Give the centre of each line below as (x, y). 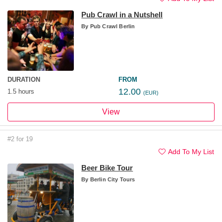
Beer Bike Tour (107, 167)
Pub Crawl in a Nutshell (122, 14)
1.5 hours (21, 91)
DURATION (24, 79)
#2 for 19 (20, 139)
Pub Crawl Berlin (112, 26)
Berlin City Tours (112, 179)
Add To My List (191, 151)
